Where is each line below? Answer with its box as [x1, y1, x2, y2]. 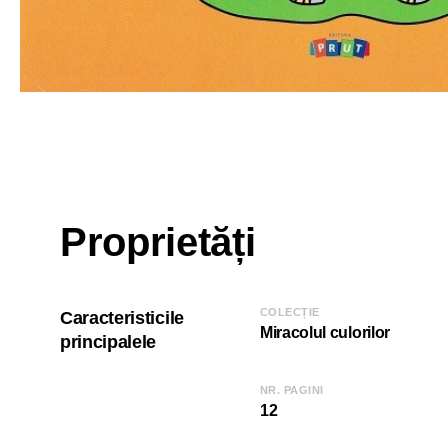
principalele [60, 331, 157, 352]
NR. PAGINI [260, 383, 324, 396]
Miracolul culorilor [260, 323, 390, 341]
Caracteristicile [60, 307, 184, 328]
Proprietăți [60, 219, 256, 264]
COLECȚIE [260, 305, 320, 318]
